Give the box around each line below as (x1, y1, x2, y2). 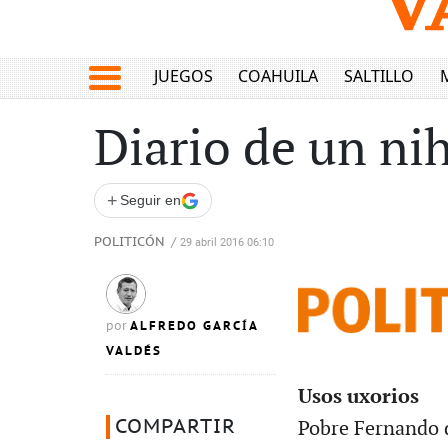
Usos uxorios (297, 385, 419, 409)
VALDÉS (106, 343, 162, 359)
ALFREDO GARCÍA (130, 318, 258, 334)
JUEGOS (153, 65, 213, 88)
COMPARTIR (115, 416, 236, 438)
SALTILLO (343, 65, 414, 88)
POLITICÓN (94, 235, 165, 250)
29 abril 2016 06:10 (180, 236, 274, 249)
